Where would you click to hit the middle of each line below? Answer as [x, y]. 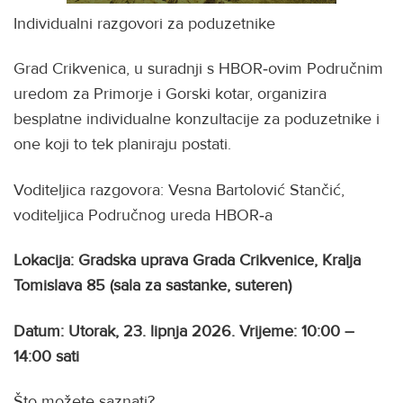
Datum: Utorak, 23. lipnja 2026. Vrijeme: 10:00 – [184, 331]
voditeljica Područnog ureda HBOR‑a [143, 215]
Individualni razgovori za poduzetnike [144, 23]
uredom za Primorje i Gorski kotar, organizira [170, 94]
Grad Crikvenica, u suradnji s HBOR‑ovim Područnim [198, 68]
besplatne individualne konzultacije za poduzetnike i [197, 119]
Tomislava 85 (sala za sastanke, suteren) [152, 285]
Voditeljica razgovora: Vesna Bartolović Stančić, [179, 189]
